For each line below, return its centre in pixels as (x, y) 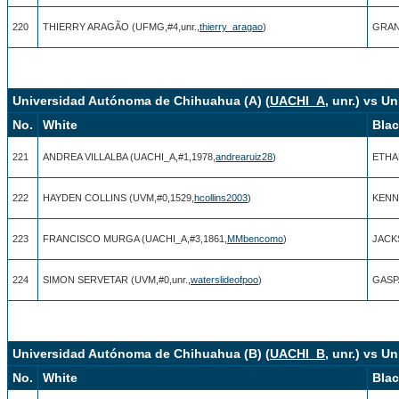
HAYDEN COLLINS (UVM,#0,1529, (118, 197)
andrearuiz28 (244, 156)
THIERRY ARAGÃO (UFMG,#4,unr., (121, 26)
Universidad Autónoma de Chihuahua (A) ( (141, 100)
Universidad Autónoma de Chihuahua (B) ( (141, 353)
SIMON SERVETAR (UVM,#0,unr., (117, 279)
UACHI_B (297, 353)
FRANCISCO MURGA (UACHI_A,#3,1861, (135, 238)
